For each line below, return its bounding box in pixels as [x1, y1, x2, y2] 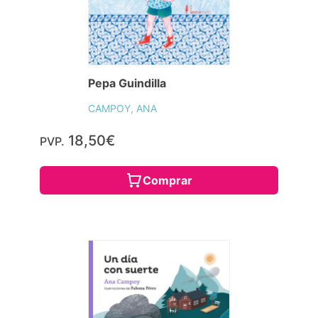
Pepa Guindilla [88, 75, 166, 90]
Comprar [143, 172, 192, 187]
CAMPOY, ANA [88, 102, 157, 114]
